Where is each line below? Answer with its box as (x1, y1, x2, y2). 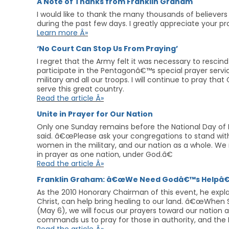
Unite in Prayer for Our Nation (37, 109, 153, 119)
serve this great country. (37, 84, 124, 94)
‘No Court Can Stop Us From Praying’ (37, 43, 178, 54)
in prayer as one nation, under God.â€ (37, 149, 173, 159)
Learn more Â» (37, 28, 88, 38)
